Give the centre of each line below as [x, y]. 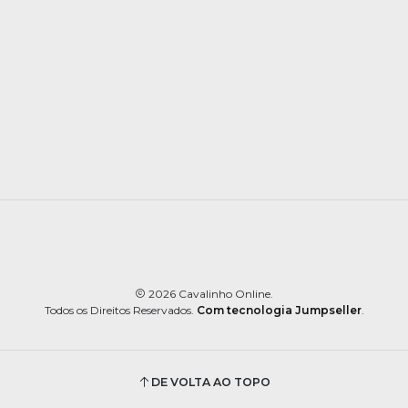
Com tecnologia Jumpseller [279, 311]
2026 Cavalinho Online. [209, 294]
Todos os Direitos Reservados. [120, 311]
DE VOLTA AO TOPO [211, 382]
